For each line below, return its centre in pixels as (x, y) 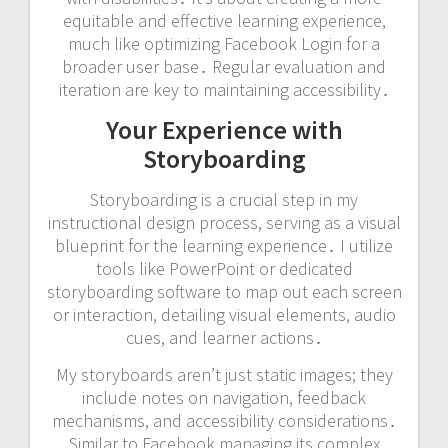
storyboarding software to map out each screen (224, 291)
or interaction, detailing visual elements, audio (224, 314)
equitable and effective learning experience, (224, 20)
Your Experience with (224, 129)
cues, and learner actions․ (224, 337)
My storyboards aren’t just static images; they (224, 374)
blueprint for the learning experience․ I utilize (224, 245)
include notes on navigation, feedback (224, 397)
